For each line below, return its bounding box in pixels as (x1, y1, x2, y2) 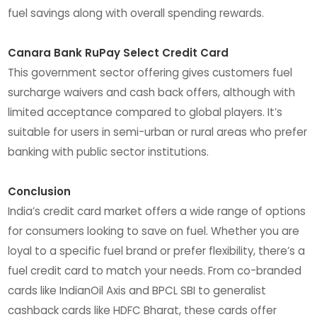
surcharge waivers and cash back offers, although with (8, 84, 296, 100)
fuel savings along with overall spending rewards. (8, 5, 265, 21)
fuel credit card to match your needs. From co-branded (8, 263, 302, 278)
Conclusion (8, 183, 71, 199)
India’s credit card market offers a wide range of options (8, 203, 306, 219)
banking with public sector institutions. (8, 144, 209, 159)
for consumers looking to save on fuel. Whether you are (8, 223, 300, 238)
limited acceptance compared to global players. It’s (8, 104, 283, 120)
